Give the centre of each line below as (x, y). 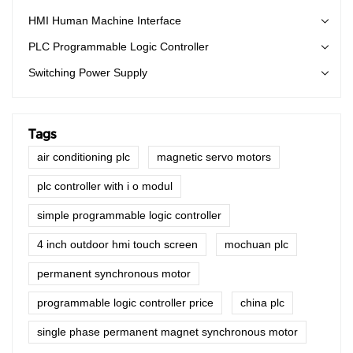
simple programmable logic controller (129, 215)
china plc (262, 302)
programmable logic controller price (125, 302)
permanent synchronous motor (114, 273)
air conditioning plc (84, 156)
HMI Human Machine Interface (105, 20)
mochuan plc (256, 244)
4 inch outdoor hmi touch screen (117, 244)
